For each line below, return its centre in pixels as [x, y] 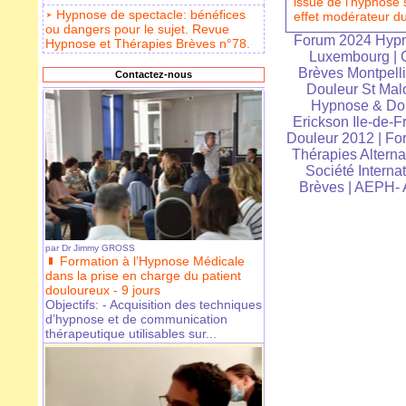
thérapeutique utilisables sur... [131, 334]
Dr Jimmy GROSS [98, 248]
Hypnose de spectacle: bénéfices [151, 15]
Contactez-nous [154, 75]
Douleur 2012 [330, 139]
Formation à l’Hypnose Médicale [152, 261]
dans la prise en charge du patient [143, 276]
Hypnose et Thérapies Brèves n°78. [148, 44]
